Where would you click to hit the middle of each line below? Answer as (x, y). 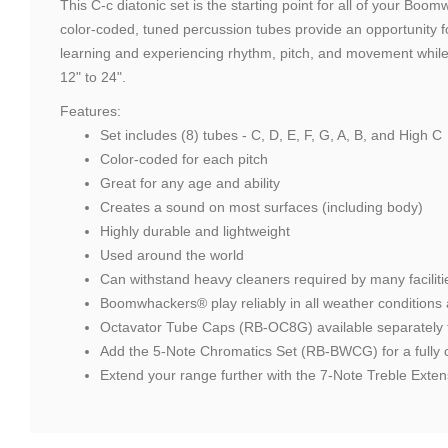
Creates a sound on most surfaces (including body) (261, 206)
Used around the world (172, 254)
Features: (90, 110)
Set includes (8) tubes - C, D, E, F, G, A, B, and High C (271, 134)
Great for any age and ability (190, 182)
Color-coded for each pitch (184, 158)
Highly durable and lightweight (195, 230)
